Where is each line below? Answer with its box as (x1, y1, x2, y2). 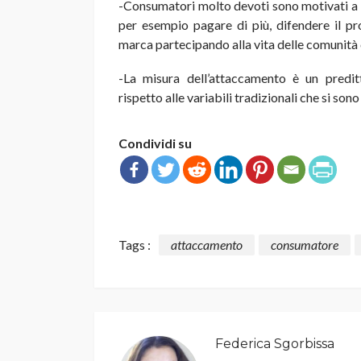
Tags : (118, 237, 151, 253)
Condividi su (118, 135, 192, 151)
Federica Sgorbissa (215, 336, 334, 352)
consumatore (271, 237, 338, 253)
